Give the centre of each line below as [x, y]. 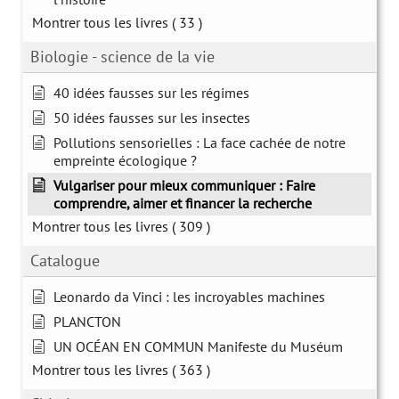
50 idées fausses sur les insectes [152, 117]
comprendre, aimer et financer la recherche [183, 203]
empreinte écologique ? [125, 160]
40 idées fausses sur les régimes [151, 92]
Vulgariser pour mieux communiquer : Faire [184, 185]
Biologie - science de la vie [122, 56]
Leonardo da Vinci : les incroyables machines [189, 296]
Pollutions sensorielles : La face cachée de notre [199, 142]
